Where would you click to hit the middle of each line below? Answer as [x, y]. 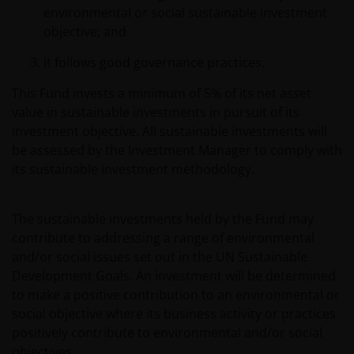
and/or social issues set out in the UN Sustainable [160, 257]
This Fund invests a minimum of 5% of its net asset [162, 93]
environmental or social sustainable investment [185, 13]
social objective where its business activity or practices [174, 314]
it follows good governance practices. [154, 62]
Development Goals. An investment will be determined [174, 276]
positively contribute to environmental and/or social [167, 333]
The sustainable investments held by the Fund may [163, 219]
